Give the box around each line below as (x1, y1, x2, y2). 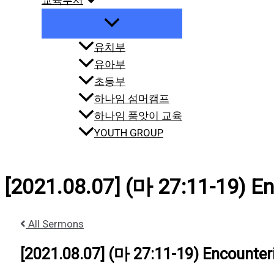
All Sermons (26, 217, 84, 230)
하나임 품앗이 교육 (94, 109, 182, 122)
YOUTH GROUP (94, 127, 163, 139)
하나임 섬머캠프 (94, 92, 169, 105)
